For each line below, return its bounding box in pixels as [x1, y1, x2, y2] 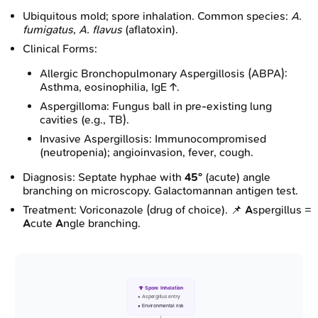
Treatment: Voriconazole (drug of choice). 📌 [23, 202, 245, 216]
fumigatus [23, 22, 73, 36]
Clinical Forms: [23, 41, 97, 55]
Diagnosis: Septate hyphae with [23, 170, 185, 184]
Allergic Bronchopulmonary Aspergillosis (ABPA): [40, 66, 287, 80]
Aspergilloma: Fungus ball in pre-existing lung [40, 99, 272, 113]
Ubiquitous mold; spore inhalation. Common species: [23, 9, 291, 23]
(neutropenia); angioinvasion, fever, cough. [40, 145, 253, 159]
